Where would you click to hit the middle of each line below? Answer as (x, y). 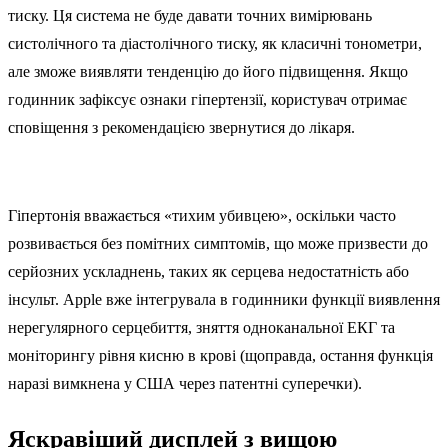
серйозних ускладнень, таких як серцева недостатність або (208, 272)
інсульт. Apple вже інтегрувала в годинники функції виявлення (224, 300)
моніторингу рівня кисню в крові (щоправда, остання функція (220, 356)
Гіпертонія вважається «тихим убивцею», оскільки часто (202, 216)
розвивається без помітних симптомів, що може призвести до (218, 244)
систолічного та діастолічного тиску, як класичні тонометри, (215, 44)
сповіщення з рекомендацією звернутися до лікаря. (181, 128)
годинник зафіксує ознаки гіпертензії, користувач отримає (207, 100)
